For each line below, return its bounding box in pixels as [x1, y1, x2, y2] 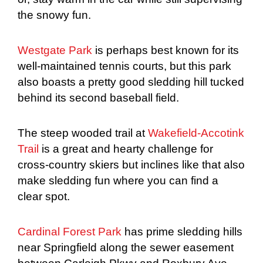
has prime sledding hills [122, 225, 242, 238]
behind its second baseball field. [18, 91, 182, 104]
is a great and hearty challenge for [39, 143, 213, 156]
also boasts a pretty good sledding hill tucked [18, 75, 244, 88]
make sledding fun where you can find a [18, 174, 218, 187]
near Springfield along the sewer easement [18, 241, 234, 254]
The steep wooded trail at [18, 127, 145, 140]
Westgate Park [18, 43, 92, 56]
